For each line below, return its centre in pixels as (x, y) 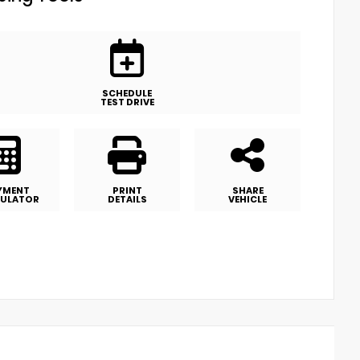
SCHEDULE (127, 93)
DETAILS (127, 199)
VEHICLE (247, 199)
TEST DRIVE (127, 102)
